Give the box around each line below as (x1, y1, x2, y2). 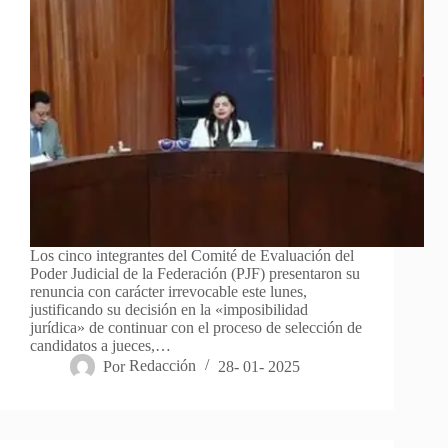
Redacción (129, 357, 197, 375)
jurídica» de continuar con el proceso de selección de (30, 319, 362, 337)
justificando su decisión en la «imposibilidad (30, 301, 308, 319)
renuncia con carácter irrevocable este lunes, (30, 283, 307, 301)
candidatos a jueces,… (30, 337, 171, 355)
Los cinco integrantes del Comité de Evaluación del (30, 247, 354, 265)
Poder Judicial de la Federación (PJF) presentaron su (30, 265, 360, 283)
